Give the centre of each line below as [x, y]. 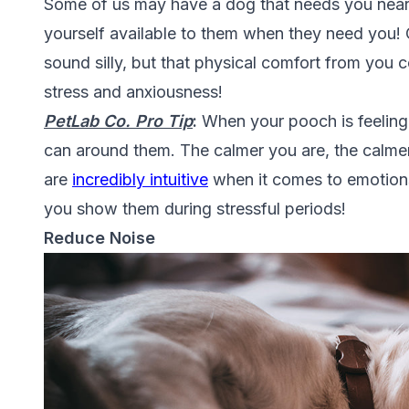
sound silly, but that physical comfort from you [221, 63]
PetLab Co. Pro [103, 121]
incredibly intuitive [140, 180]
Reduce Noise [100, 238]
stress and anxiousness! [133, 92]
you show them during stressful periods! [195, 209]
